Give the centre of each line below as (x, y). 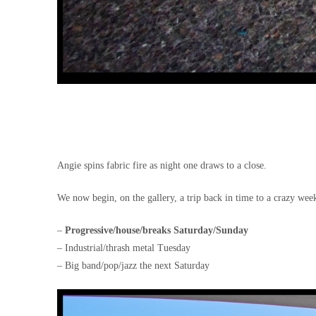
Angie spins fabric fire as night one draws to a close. (162, 165)
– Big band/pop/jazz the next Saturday (133, 265)
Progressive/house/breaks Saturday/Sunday (156, 230)
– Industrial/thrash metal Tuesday (123, 248)
